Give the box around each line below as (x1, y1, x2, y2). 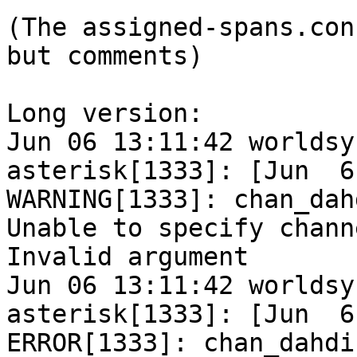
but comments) (6, 41, 203, 71)
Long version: (6, 99, 203, 128)
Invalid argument (6, 242, 249, 272)
